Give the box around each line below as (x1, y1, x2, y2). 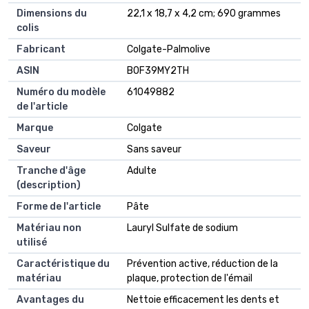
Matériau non (17, 222, 81, 235)
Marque (17, 122, 53, 134)
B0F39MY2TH (127, 65, 189, 77)
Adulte (127, 165, 157, 177)
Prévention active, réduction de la (127, 258, 278, 270)
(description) (17, 179, 81, 192)
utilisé (17, 237, 47, 249)
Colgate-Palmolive (127, 43, 210, 56)
